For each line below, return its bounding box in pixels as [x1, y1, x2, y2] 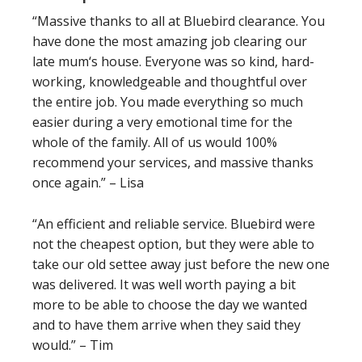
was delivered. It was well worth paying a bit [32, 276, 296, 294]
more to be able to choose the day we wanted [32, 296, 307, 314]
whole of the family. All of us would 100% [32, 133, 277, 152]
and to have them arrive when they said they [32, 316, 301, 335]
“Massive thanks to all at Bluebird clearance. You [32, 12, 325, 31]
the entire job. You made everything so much [32, 93, 303, 112]
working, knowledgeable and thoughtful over [32, 73, 307, 91]
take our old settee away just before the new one [32, 255, 330, 274]
